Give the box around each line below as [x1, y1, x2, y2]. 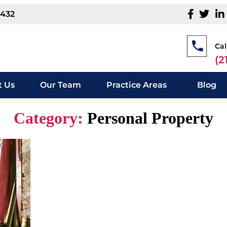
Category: [14, 109, 83, 128]
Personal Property [87, 109, 213, 128]
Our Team [40, 80, 81, 90]
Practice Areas [106, 80, 167, 90]
